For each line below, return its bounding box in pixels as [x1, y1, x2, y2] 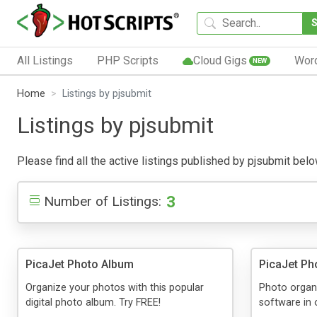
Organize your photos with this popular [25, 281, 204, 294]
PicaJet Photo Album [25, 257, 134, 271]
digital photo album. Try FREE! [25, 296, 161, 309]
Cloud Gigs [192, 53, 247, 67]
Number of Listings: [44, 192, 161, 209]
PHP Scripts [96, 53, 158, 67]
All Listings [17, 53, 73, 67]
